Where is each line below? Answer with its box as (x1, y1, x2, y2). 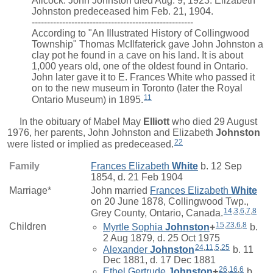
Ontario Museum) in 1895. (32, 94, 143, 105)
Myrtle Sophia (103, 221, 163, 232)
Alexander (103, 244, 147, 255)
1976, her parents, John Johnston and (7, 127, 172, 138)
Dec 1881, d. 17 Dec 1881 (103, 255, 216, 266)
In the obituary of (7, 116, 93, 127)
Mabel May (93, 116, 141, 127)
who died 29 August (169, 116, 257, 127)
